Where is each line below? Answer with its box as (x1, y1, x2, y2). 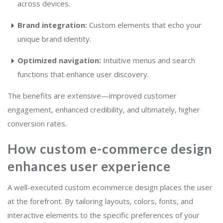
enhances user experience (7, 158, 171, 175)
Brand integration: (17, 20, 87, 30)
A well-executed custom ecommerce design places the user (7, 182, 213, 193)
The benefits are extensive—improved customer (7, 91, 177, 101)
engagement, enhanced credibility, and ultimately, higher (7, 105, 200, 115)
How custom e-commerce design (7, 141, 212, 157)
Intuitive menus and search (101, 55, 195, 66)
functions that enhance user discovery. (17, 69, 149, 80)
